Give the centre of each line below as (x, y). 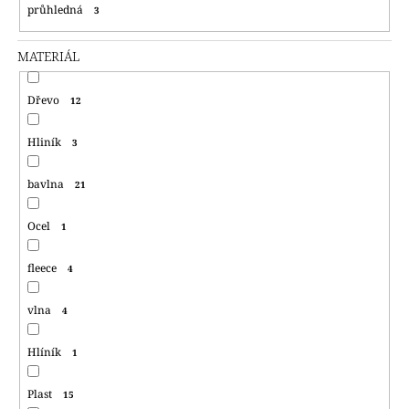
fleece (42, 268)
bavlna (45, 184)
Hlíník (44, 352)
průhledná (55, 10)
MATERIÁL (48, 57)
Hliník (44, 142)
